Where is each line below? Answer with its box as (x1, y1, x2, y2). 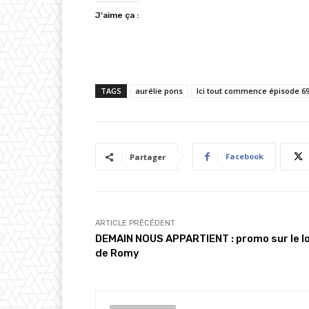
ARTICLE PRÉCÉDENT (95, 219, 175, 228)
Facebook (226, 151, 263, 162)
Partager (130, 152, 166, 163)
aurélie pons (135, 86, 183, 97)
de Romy (95, 247, 139, 260)
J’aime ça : (95, 10, 139, 21)
